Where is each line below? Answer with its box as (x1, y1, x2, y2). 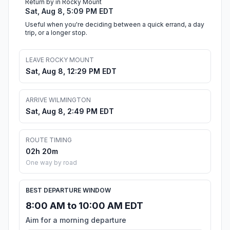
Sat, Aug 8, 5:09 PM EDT (25, 7, 113, 16)
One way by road (26, 159, 77, 167)
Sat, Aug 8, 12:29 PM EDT (26, 67, 117, 76)
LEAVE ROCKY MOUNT (26, 56, 94, 64)
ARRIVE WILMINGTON (26, 96, 91, 104)
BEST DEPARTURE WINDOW (26, 186, 111, 195)
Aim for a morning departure (26, 216, 126, 225)
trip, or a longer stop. (25, 29, 87, 37)
